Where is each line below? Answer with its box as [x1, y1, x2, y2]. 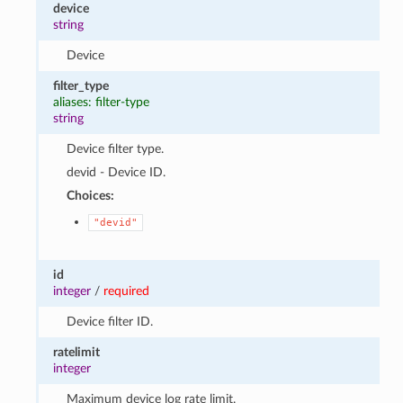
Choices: [66, 188, 114, 202]
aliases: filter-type [53, 94, 150, 109]
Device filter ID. [66, 314, 153, 328]
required [103, 283, 150, 298]
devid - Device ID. [66, 165, 166, 179]
